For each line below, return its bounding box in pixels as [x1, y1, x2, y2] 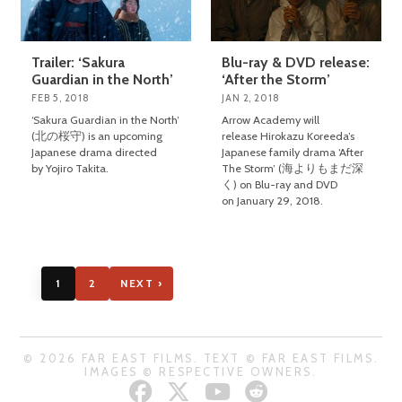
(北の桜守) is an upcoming [31, 128, 163, 143]
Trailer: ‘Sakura [31, 53, 126, 71]
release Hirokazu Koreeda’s [222, 128, 355, 143]
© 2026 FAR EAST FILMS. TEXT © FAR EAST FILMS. [22, 351, 380, 365]
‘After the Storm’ [222, 70, 331, 88]
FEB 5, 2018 [31, 91, 91, 104]
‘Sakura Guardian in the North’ [31, 112, 180, 127]
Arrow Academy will [222, 112, 320, 127]
